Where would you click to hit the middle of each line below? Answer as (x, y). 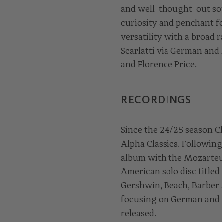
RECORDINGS (156, 99)
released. (138, 213)
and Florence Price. (159, 64)
